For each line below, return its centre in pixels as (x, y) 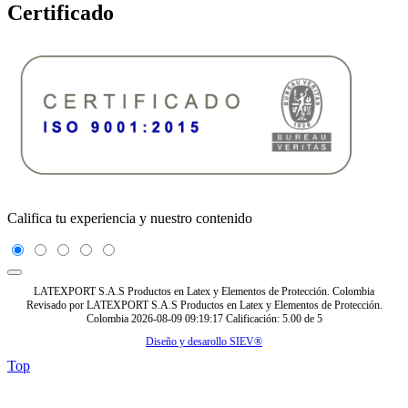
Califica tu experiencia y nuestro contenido (130, 218)
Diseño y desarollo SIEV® (204, 341)
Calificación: (254, 318)
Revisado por (56, 305)
